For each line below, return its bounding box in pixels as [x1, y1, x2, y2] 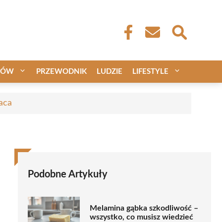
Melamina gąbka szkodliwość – [90, 204, 198, 213]
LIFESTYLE [132, 67, 168, 75]
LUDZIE [97, 67, 122, 75]
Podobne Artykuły [28, 169, 108, 179]
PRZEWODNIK [36, 67, 87, 75]
